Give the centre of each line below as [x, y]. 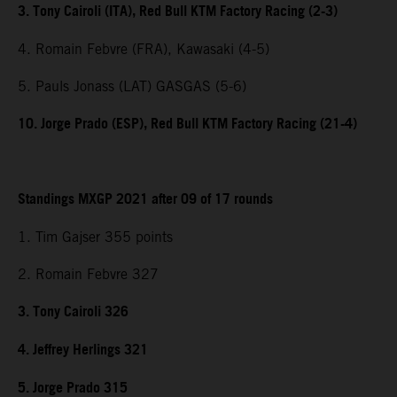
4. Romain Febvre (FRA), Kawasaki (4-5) [144, 50]
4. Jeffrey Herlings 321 [83, 351]
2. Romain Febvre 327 [88, 275]
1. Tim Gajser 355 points [95, 237]
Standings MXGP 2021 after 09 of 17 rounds [145, 200]
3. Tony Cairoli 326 [73, 313]
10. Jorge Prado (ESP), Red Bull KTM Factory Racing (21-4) [187, 125]
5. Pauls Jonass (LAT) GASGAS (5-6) [132, 87]
